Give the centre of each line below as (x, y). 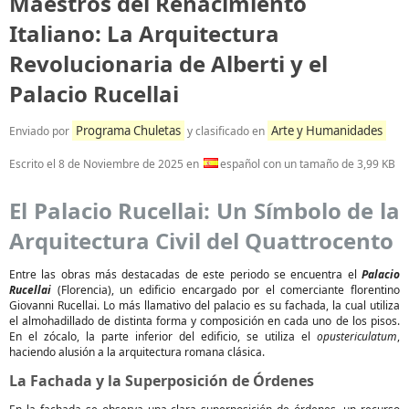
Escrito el (34, 164)
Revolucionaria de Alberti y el (168, 63)
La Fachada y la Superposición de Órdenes (162, 381)
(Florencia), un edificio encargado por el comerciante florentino (225, 290)
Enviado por (41, 131)
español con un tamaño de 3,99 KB (308, 164)
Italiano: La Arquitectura (144, 33)
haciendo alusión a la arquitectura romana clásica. (137, 352)
